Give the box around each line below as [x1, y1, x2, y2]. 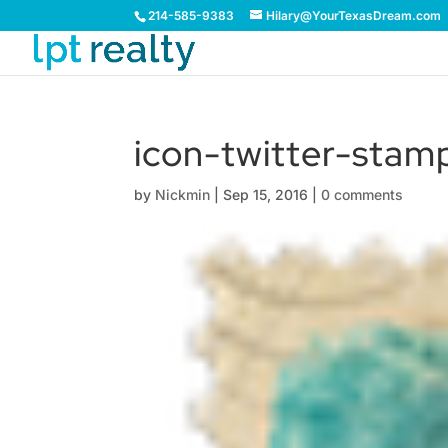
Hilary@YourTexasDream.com [266, 8, 442, 23]
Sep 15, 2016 [223, 186, 309, 203]
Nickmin [155, 186, 211, 203]
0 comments [321, 186, 404, 203]
